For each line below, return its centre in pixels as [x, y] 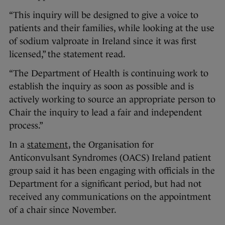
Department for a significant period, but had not [105, 184]
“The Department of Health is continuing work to [109, 74]
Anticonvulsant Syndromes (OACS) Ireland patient [110, 158]
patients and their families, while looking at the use [112, 28]
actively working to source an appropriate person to [112, 100]
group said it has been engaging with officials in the [112, 171]
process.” [26, 126]
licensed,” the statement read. [67, 54]
